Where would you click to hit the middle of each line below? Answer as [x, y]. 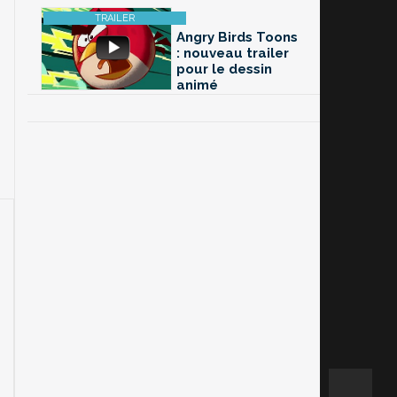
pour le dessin [224, 70]
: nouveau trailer [233, 54]
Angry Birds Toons [237, 38]
